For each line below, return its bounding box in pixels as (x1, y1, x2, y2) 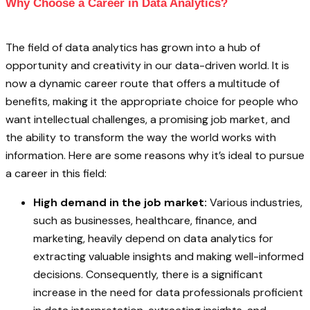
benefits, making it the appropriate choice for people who (6, 94, 298, 109)
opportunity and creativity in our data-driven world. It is (6, 58, 289, 73)
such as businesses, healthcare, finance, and (33, 213, 257, 228)
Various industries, (207, 195, 302, 210)
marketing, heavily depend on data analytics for (33, 231, 273, 246)
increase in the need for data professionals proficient (33, 285, 303, 300)
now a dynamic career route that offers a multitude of (6, 76, 280, 91)
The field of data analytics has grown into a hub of (6, 40, 260, 55)
